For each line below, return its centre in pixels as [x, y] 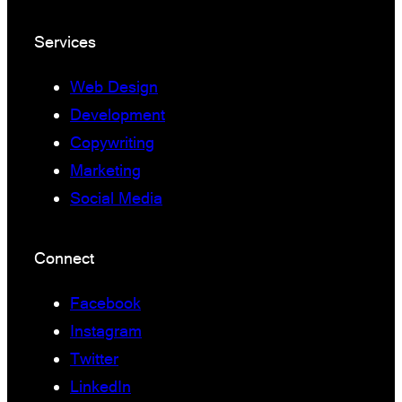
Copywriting [112, 142]
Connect [64, 258]
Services [65, 41]
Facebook [105, 303]
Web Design [114, 87]
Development [118, 114]
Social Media [116, 198]
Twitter [94, 359]
